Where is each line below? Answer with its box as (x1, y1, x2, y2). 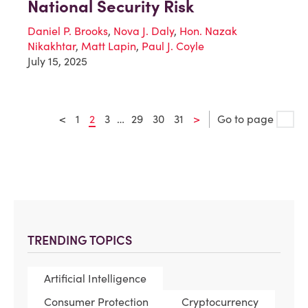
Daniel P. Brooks (27, 24, 108, 38)
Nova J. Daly (113, 24, 174, 38)
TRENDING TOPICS (27, 232, 132, 249)
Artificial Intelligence (44, 272, 146, 286)
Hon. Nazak (179, 24, 237, 38)
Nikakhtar (27, 39, 76, 54)
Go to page (217, 112, 276, 126)
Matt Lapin (81, 39, 136, 54)
